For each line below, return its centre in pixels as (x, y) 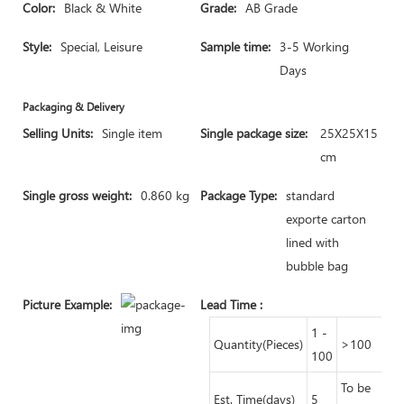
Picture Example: (67, 304)
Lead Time (230, 304)
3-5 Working (314, 46)
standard (310, 195)
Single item (132, 133)
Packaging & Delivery (73, 107)
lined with (312, 242)
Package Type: (239, 195)
